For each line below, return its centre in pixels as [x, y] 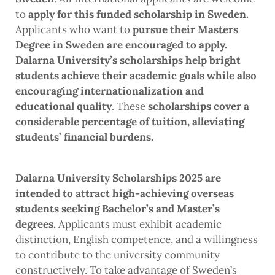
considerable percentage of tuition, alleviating [130, 122]
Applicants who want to [74, 30]
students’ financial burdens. [86, 137]
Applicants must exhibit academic [139, 224]
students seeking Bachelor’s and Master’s [118, 209]
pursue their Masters [185, 30]
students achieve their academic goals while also [136, 76]
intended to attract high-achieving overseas [125, 194]
